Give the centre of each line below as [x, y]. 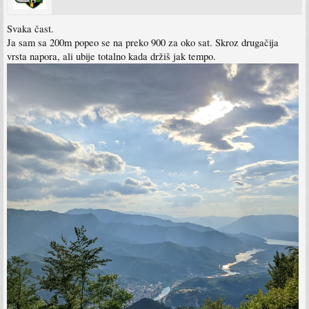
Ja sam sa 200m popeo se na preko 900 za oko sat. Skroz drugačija [143, 42]
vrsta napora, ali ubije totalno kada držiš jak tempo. [111, 56]
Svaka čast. [30, 28]
